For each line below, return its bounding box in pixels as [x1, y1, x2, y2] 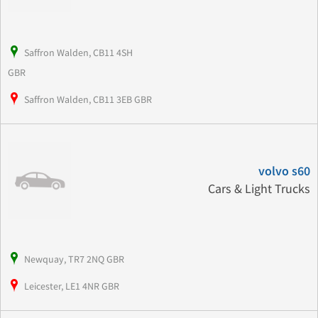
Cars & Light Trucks [207, 180, 310, 197]
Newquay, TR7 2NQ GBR [24, 252, 124, 265]
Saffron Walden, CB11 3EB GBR [24, 93, 152, 106]
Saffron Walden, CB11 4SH [24, 46, 133, 60]
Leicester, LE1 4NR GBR [24, 279, 119, 292]
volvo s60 [258, 163, 310, 179]
